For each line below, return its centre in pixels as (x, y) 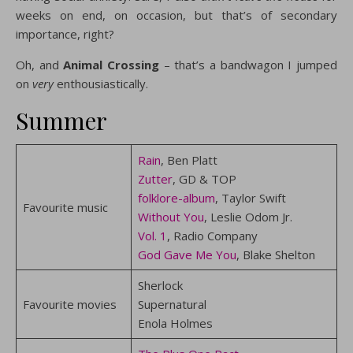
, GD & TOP (204, 179)
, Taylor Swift (250, 198)
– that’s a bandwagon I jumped (249, 65)
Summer (61, 121)
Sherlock (160, 285)
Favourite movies (69, 304)
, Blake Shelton (275, 255)
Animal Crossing (109, 65)
